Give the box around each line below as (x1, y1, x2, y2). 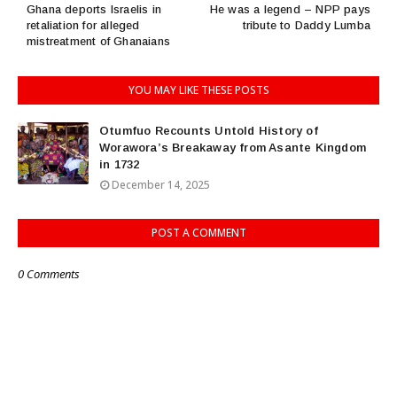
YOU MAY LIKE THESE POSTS (128, 82, 269, 97)
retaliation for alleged (27, 19, 140, 32)
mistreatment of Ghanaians (27, 35, 170, 48)
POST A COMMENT (151, 225, 246, 240)
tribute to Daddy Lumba (242, 19, 370, 32)
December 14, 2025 (112, 177, 210, 192)
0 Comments (18, 266, 80, 282)
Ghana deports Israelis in (27, 3, 161, 16)
